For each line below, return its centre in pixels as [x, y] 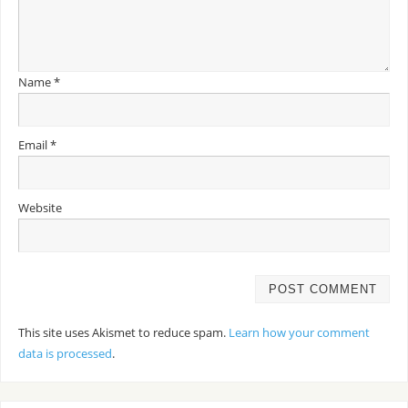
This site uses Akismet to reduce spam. [123, 332]
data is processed [65, 353]
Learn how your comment [299, 332]
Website [40, 209]
